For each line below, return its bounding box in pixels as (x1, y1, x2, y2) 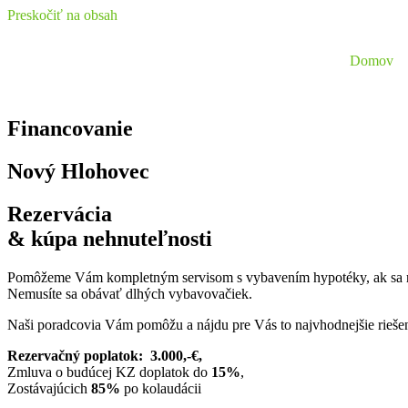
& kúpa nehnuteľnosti (7, 226, 212, 250)
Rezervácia (7, 201, 112, 226)
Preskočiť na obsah (7, 7, 117, 23)
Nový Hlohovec (7, 158, 149, 183)
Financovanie (7, 116, 133, 140)
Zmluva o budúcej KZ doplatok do (7, 363, 211, 380)
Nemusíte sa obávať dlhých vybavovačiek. (7, 285, 252, 301)
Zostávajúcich (7, 380, 91, 396)
